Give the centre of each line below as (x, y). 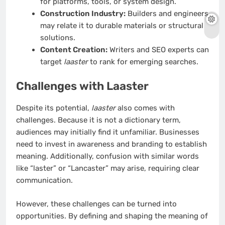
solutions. (58, 38)
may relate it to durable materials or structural (122, 26)
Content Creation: (74, 50)
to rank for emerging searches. (143, 62)
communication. (44, 181)
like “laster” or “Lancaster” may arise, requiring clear (108, 168)
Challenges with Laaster (82, 86)
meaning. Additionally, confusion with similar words (107, 156)
